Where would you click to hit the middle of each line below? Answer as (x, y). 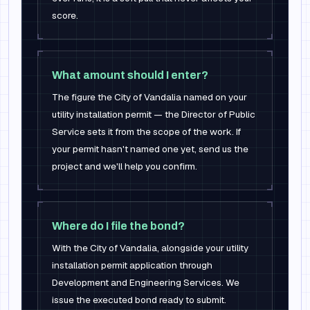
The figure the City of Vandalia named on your (149, 97)
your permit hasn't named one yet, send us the (150, 149)
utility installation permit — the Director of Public (154, 114)
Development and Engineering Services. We (146, 282)
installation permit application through (132, 265)
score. (65, 15)
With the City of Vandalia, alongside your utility (150, 248)
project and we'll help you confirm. (125, 166)
